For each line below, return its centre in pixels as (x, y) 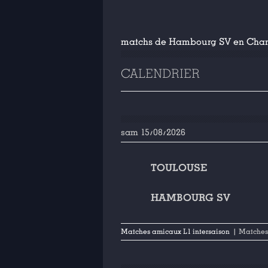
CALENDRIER (160, 74)
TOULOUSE (179, 168)
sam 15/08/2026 (153, 132)
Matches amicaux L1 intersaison (175, 232)
